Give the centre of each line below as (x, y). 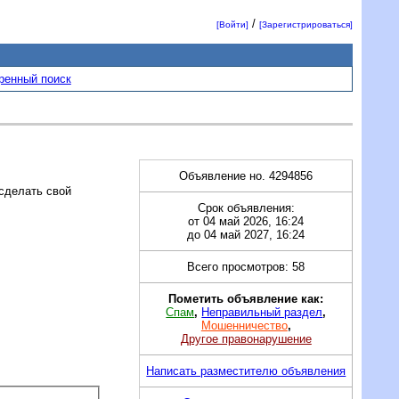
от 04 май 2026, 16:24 (246, 221)
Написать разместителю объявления (246, 370)
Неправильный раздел (262, 312)
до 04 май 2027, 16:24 (246, 234)
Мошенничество (244, 325)
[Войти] (233, 25)
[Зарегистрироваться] (306, 25)
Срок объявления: (246, 208)
